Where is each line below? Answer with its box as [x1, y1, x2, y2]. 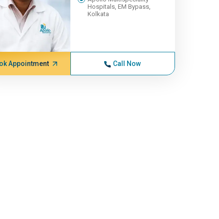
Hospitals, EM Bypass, [87, 3, 151, 10]
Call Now [113, 60, 141, 67]
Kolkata [87, 10, 109, 18]
